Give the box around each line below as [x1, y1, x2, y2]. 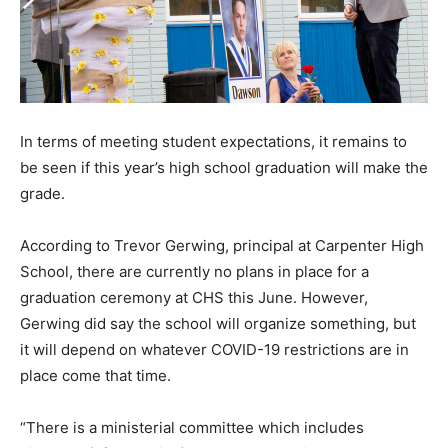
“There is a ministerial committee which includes [20, 417, 364, 437]
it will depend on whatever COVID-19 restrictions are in [20, 339, 409, 359]
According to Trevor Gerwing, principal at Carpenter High [20, 235, 424, 255]
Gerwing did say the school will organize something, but [20, 313, 416, 333]
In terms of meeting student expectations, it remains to [20, 131, 407, 151]
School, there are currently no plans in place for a [20, 261, 369, 281]
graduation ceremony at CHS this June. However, [20, 287, 368, 307]
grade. [20, 183, 65, 203]
